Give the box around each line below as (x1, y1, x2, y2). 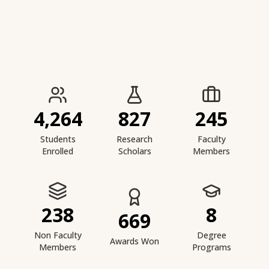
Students (40, 133, 76, 145)
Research (116, 133, 153, 145)
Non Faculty (34, 229, 82, 241)
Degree (196, 229, 226, 241)
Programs (192, 241, 231, 253)
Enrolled (42, 145, 73, 157)
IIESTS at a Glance (23, 80, 104, 94)
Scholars (118, 145, 151, 157)
